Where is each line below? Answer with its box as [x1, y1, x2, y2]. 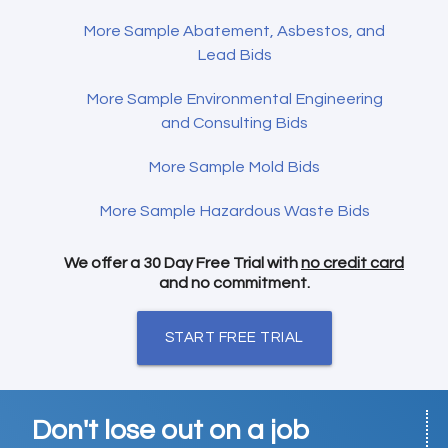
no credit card [301, 254, 404, 271]
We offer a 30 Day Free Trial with [64, 254, 301, 271]
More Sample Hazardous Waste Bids [98, 202, 370, 219]
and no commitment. [158, 274, 310, 291]
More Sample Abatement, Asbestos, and [83, 22, 385, 39]
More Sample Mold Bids [148, 158, 320, 175]
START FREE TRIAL [164, 330, 304, 346]
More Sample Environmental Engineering [85, 90, 383, 107]
